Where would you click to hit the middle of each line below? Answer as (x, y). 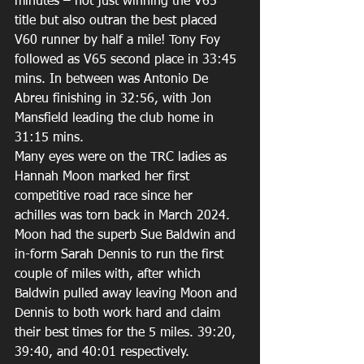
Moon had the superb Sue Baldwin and (127, 236)
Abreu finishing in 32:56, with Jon (115, 99)
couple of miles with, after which (110, 275)
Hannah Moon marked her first (104, 177)
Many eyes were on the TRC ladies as (123, 158)
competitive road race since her (106, 197)
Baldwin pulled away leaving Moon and (128, 294)
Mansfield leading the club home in (116, 119)
